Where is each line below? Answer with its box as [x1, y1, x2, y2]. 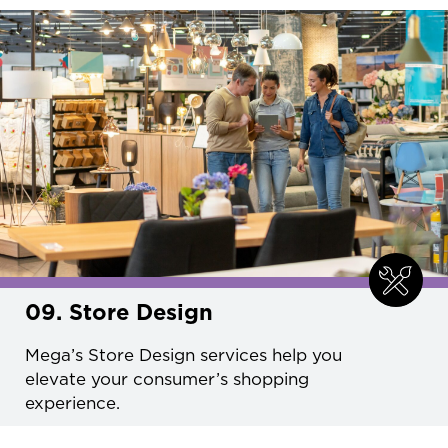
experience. [25, 392, 120, 413]
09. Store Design [25, 298, 213, 325]
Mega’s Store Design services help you [25, 344, 342, 365]
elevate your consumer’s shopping [25, 368, 309, 389]
